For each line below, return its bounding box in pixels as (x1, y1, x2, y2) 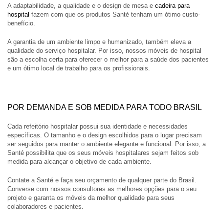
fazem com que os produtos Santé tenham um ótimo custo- (29, 10, 200, 18)
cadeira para (155, 1, 190, 9)
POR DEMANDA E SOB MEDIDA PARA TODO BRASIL (7, 103, 202, 111)
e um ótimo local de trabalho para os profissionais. (7, 64, 152, 72)
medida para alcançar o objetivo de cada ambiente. (7, 157, 152, 165)
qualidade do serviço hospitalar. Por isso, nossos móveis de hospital (7, 46, 201, 54)
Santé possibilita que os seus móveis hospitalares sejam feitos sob (7, 149, 198, 156)
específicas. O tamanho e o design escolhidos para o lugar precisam (7, 131, 202, 139)
